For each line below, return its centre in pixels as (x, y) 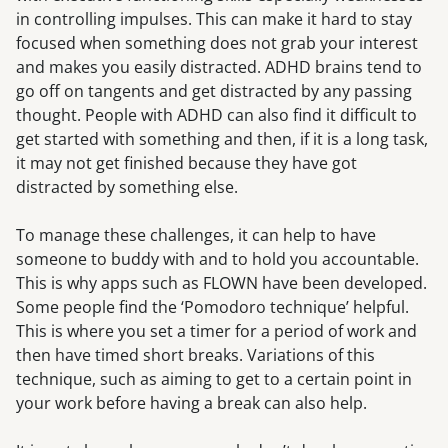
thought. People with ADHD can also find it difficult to (216, 115)
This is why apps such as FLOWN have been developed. (221, 283)
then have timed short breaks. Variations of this (195, 355)
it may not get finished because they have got (186, 163)
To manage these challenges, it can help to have (196, 235)
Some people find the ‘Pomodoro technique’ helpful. (212, 307)
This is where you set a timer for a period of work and (216, 331)
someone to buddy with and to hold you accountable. (217, 259)
